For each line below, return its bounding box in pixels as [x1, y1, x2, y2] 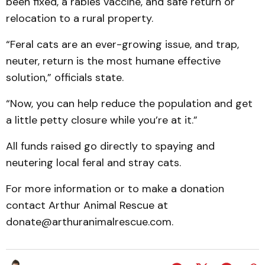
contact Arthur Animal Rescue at [6, 198, 171, 212]
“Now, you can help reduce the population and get [6, 96, 253, 111]
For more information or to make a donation [6, 182, 224, 196]
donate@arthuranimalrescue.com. [6, 215, 173, 229]
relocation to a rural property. [6, 11, 156, 25]
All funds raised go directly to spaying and [6, 139, 215, 153]
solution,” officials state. [6, 70, 127, 85]
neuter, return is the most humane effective [6, 54, 221, 68]
